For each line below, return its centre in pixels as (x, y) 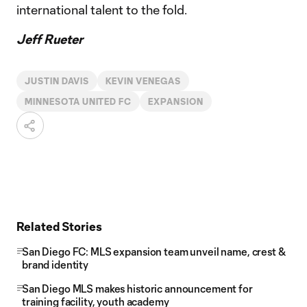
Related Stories (59, 226)
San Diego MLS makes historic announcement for (137, 288)
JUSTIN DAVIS (57, 81)
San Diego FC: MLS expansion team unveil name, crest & (154, 251)
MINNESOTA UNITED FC (78, 101)
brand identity (56, 265)
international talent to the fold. (102, 10)
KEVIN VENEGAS (143, 81)
